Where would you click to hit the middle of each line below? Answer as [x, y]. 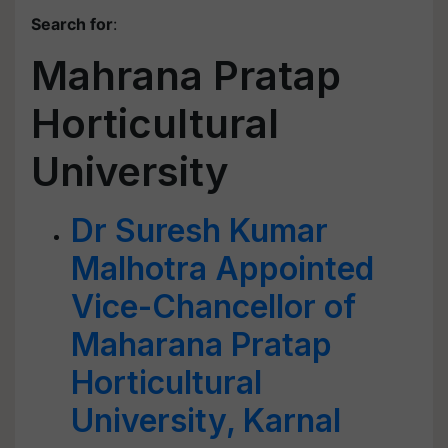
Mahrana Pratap [186, 75]
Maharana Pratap [201, 344]
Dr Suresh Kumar [199, 230]
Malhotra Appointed [222, 268]
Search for [72, 24]
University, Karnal [206, 420]
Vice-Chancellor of [213, 306]
